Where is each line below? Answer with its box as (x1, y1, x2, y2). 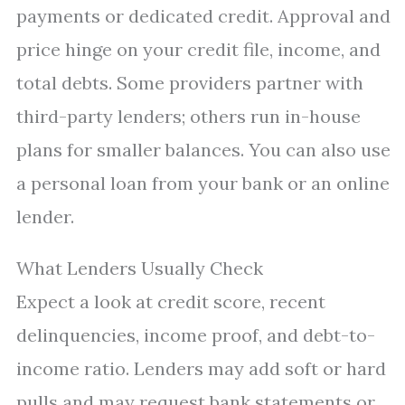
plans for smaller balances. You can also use (16, 138, 391, 161)
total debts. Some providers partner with (16, 71, 363, 94)
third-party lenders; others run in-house (16, 105, 361, 127)
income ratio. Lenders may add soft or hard (16, 357, 386, 380)
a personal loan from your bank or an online (16, 172, 390, 194)
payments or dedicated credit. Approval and (16, 5, 391, 27)
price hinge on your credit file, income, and (16, 38, 381, 61)
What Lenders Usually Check (16, 257, 263, 279)
